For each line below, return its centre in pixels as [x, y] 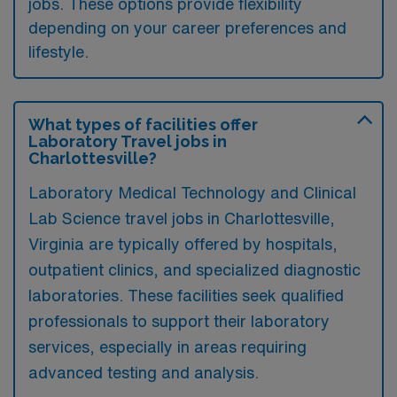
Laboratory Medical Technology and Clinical [192, 192]
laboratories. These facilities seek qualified [186, 295]
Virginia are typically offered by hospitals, [183, 243]
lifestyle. [58, 51]
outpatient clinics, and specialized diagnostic [195, 269]
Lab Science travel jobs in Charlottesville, [182, 218]
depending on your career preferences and [187, 27]
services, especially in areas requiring [167, 346]
